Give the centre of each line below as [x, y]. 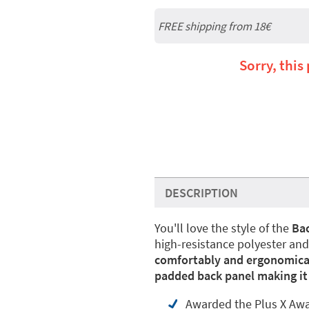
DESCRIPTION [201, 193]
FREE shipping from [206, 26]
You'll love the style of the [222, 228]
